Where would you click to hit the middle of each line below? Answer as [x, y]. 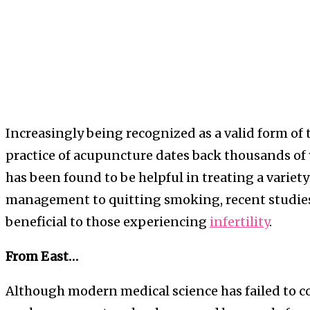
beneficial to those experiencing [108, 221]
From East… [42, 256]
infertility [239, 221]
